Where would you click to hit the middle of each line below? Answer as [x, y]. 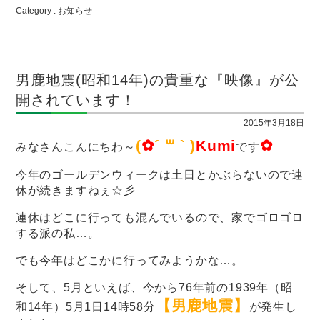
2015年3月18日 [274, 122]
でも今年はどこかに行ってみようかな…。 [130, 260]
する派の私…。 [57, 233]
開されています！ [75, 100]
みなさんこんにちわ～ [75, 146]
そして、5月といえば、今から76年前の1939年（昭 [154, 287]
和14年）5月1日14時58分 [85, 306]
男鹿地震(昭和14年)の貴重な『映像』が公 [157, 80]
